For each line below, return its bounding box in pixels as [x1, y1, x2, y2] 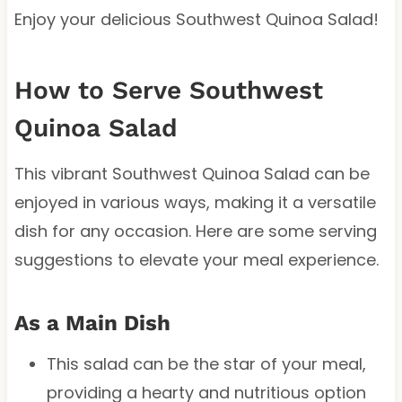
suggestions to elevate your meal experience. [13, 248, 379, 271]
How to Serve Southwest [13, 74, 323, 105]
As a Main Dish [13, 310, 170, 336]
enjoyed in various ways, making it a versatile [13, 190, 376, 214]
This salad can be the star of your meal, [46, 352, 366, 375]
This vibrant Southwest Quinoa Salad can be [13, 162, 370, 185]
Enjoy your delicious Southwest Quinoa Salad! [13, 7, 379, 31]
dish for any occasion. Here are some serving [13, 219, 377, 242]
